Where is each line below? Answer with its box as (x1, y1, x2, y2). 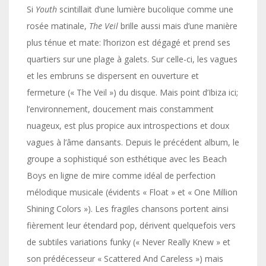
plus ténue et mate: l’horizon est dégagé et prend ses (27, 37, 230, 48)
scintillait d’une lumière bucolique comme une (57, 4, 233, 15)
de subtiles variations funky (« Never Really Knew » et (27, 236, 230, 248)
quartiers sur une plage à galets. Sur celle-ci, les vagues (27, 53, 237, 65)
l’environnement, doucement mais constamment (27, 103, 214, 115)
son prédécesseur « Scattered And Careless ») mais (27, 253, 223, 264)
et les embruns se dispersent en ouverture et (27, 70, 199, 81)
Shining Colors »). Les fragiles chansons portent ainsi (27, 203, 229, 214)
